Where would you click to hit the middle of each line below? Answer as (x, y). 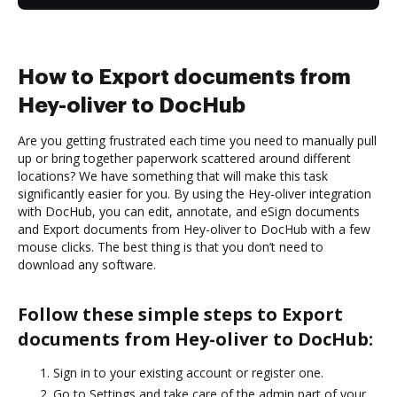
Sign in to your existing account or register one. (188, 372)
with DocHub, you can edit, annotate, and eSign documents (189, 211)
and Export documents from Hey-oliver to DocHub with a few (194, 229)
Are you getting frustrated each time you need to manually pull (197, 140)
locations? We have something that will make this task (173, 175)
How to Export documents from (184, 77)
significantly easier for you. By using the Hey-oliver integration (195, 193)
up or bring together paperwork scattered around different (184, 158)
